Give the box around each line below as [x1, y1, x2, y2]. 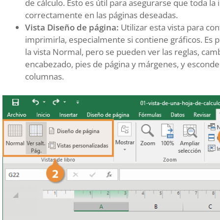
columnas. [25, 71, 64, 82]
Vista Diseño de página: [25, 22, 119, 33]
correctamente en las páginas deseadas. [25, 9, 178, 21]
